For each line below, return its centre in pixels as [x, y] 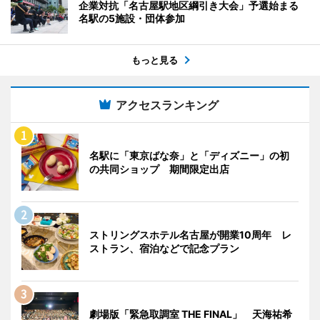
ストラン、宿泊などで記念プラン [164, 248]
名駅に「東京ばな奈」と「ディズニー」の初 [189, 155]
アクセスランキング [167, 105]
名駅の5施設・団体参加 [132, 18]
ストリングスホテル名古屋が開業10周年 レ [190, 235]
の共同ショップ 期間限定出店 [159, 169]
